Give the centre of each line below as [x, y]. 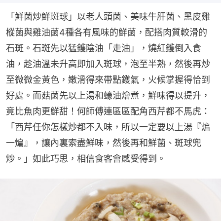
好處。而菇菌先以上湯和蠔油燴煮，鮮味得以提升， [108, 96]
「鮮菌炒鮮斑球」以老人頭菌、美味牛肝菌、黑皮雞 [108, 17]
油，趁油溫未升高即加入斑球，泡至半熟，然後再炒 [108, 64]
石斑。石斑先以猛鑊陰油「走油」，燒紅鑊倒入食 [104, 48]
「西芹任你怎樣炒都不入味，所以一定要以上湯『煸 [108, 127]
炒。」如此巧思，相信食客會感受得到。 [86, 159]
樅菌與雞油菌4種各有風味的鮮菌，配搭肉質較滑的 [107, 33]
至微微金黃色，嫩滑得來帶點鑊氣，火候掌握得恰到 [108, 80]
